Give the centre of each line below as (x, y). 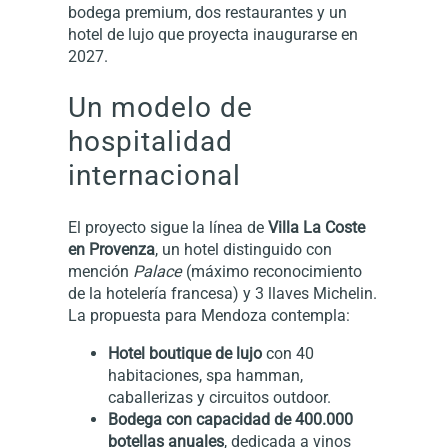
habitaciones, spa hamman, (205, 376)
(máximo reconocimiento (272, 271)
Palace (157, 271)
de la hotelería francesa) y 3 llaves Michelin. (222, 293)
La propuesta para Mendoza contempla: (209, 315)
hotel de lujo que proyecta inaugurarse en (213, 34)
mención (100, 271)
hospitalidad (150, 142)
